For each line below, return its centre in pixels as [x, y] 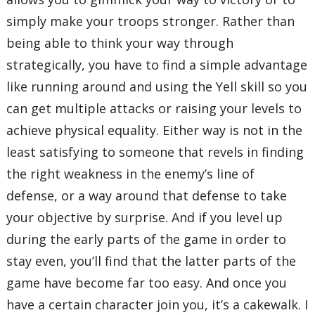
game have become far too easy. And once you [147, 283]
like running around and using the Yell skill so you [157, 87]
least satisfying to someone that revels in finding [155, 152]
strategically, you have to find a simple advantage [157, 65]
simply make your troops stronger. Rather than [151, 21]
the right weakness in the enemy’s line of [131, 174]
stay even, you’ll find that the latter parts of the [152, 261]
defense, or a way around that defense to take [147, 196]
